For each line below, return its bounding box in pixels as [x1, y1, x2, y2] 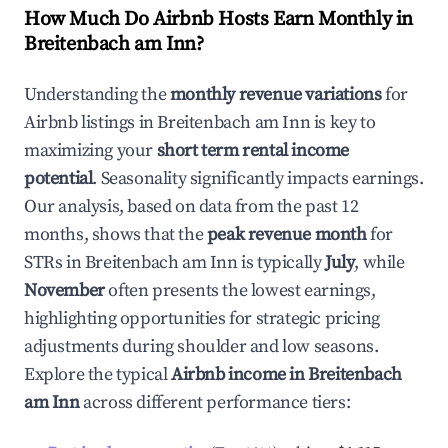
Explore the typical [24, 363, 171, 386]
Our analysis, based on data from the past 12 [24, 195, 359, 218]
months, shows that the [24, 223, 207, 246]
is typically [237, 251, 326, 274]
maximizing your [24, 139, 157, 162]
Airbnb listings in [24, 111, 158, 134]
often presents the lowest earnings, [104, 279, 376, 302]
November [24, 279, 105, 302]
